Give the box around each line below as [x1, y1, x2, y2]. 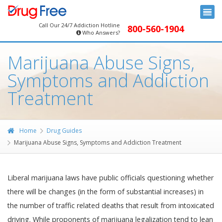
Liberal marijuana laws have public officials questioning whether [7, 173, 214, 182]
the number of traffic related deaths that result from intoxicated [7, 201, 214, 210]
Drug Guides [47, 126, 82, 135]
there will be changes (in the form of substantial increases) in [7, 187, 204, 196]
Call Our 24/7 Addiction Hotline [38, 21, 120, 29]
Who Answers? [82, 29, 120, 36]
